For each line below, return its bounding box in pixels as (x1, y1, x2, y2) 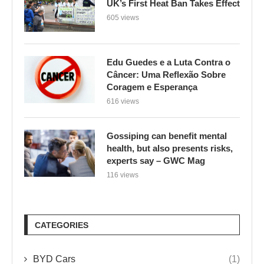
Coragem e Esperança (107, 81, 197, 92)
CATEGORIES (35, 220, 88, 230)
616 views (107, 97, 139, 105)
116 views (107, 170, 138, 179)
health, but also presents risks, (107, 143, 233, 153)
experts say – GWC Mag (107, 155, 205, 166)
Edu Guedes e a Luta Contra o (107, 57, 230, 67)
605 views (107, 13, 139, 22)
